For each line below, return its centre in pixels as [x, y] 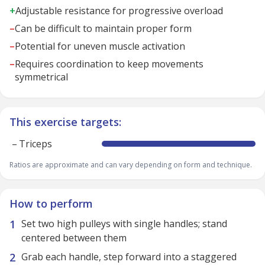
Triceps [35, 144]
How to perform [51, 203]
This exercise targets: [65, 122]
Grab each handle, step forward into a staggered [129, 257]
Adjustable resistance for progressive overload [119, 11]
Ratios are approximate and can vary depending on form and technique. [131, 165]
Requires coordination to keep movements [109, 64]
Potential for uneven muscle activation [100, 46]
